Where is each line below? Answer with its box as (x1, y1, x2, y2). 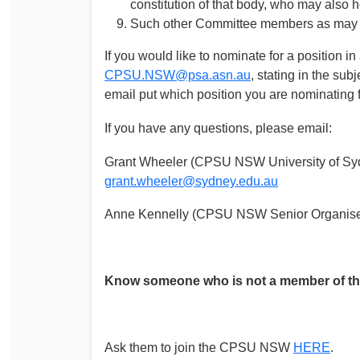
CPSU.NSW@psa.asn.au (104, 68, 251, 83)
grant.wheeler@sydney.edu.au (104, 174, 278, 188)
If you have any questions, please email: (104, 121, 332, 135)
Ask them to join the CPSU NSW (104, 341, 293, 355)
